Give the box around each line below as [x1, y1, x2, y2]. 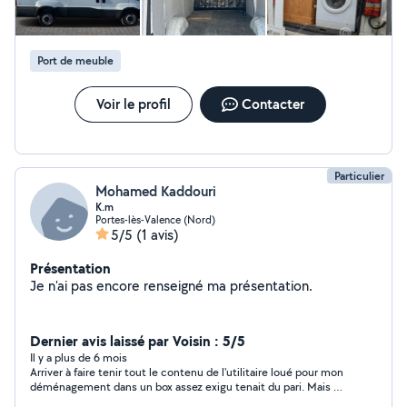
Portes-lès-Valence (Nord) [95, 213, 215, 226]
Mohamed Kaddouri [95, 182, 216, 201]
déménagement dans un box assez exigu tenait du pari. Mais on [30, 379, 346, 394]
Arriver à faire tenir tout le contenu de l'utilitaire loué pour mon [30, 364, 343, 380]
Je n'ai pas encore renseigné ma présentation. [230, 276, 313, 295]
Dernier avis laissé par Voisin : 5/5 [30, 331, 245, 351]
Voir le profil [95, 94, 171, 114]
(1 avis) [136, 225, 179, 244]
